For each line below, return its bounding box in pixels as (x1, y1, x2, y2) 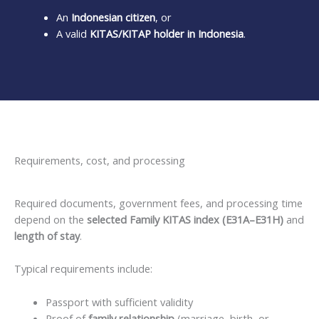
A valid (56, 26, 90, 41)
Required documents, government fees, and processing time (14, 195, 303, 210)
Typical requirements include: (14, 261, 152, 276)
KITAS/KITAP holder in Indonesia (89, 26, 244, 41)
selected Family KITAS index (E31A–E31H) (87, 211, 283, 226)
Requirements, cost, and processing (14, 152, 185, 167)
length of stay (14, 228, 80, 243)
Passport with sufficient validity (45, 294, 193, 309)
